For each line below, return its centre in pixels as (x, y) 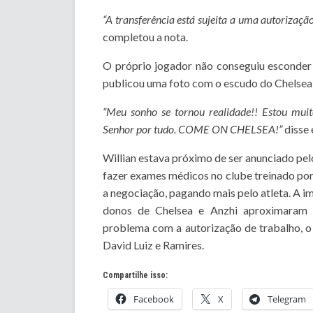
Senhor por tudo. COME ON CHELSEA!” (194, 129)
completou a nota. (145, 37)
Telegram (287, 299)
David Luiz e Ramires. (153, 245)
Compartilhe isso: (135, 276)
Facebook (154, 299)
